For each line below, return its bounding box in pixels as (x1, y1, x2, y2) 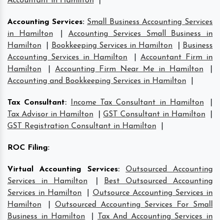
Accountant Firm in (140, 53, 213, 61)
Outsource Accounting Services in (92, 189, 213, 197)
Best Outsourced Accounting (104, 177, 213, 185)
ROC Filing (7, 143, 48, 152)
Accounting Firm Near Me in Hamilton (55, 65, 203, 73)
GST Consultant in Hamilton (103, 110, 205, 118)
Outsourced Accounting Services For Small (55, 200, 213, 209)
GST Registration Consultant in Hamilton (7, 122, 156, 130)
